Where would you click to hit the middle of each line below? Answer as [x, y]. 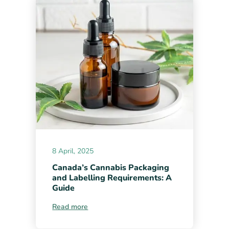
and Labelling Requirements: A [112, 178]
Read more [70, 207]
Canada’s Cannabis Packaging [111, 168]
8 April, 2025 [73, 151]
